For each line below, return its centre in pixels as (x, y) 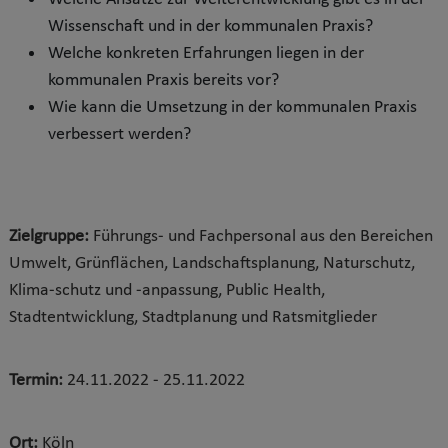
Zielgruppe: (51, 236)
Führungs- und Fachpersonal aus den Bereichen (263, 236)
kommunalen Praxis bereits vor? (163, 80)
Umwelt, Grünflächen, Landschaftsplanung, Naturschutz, (212, 263)
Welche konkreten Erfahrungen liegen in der (206, 53)
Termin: (38, 380)
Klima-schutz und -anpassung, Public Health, (167, 290)
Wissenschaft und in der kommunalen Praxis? (210, 26)
